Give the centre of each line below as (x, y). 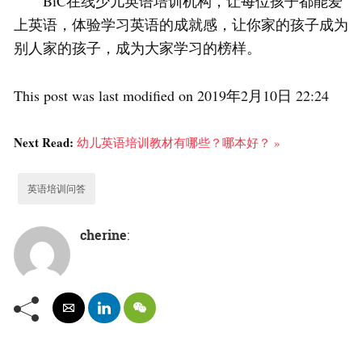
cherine (103, 235)
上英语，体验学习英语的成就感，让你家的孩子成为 (181, 25)
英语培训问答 (57, 189)
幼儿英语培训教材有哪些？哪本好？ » (179, 143)
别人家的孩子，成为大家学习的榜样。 (137, 48)
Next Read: (45, 143)
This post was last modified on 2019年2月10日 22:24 (171, 96)
